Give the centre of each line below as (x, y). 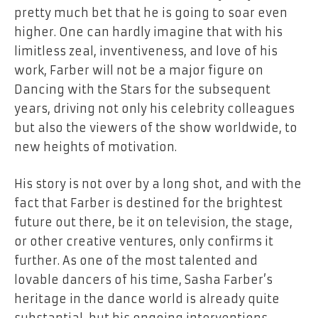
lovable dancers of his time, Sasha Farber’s (143, 279)
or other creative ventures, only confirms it (144, 241)
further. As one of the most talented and (136, 260)
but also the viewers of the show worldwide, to (156, 128)
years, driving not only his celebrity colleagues (154, 109)
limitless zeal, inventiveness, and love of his (146, 51)
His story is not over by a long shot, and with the (158, 183)
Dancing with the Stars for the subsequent (142, 90)
